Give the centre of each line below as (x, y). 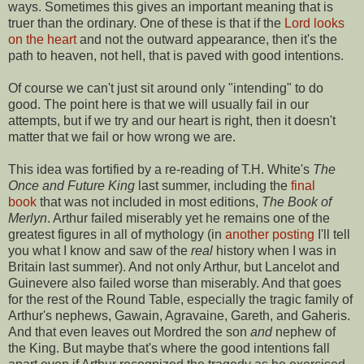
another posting (270, 234)
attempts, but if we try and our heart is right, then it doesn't (172, 120)
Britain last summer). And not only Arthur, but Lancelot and (174, 266)
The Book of (297, 201)
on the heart (42, 39)
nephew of (304, 331)
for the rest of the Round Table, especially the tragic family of (180, 299)
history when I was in (275, 250)
